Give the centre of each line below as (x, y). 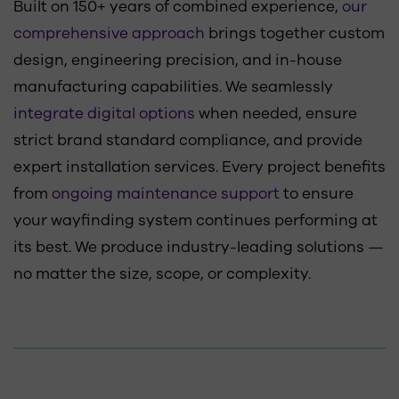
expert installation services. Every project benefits (199, 167)
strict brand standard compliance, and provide (188, 140)
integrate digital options (104, 113)
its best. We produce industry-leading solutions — (199, 247)
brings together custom (295, 33)
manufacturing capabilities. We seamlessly (173, 86)
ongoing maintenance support (166, 193)
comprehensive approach (109, 33)
